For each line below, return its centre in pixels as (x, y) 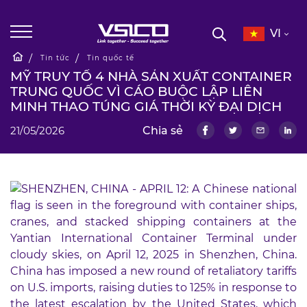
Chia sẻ (163, 130)
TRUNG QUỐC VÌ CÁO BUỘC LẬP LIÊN (136, 91)
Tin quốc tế (111, 58)
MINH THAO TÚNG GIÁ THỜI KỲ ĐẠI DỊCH (146, 107)
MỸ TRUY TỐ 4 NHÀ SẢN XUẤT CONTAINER (151, 76)
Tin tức (55, 58)
